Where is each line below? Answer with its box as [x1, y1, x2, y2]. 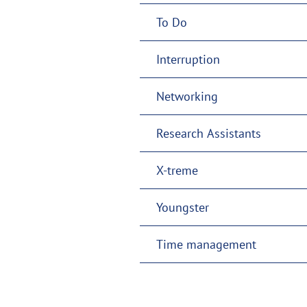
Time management [156, 236, 256, 252]
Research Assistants [156, 125, 261, 141]
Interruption [156, 51, 220, 67]
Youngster [156, 199, 209, 215]
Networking [156, 88, 218, 104]
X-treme [156, 162, 198, 178]
